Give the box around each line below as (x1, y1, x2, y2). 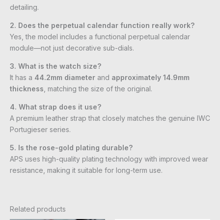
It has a (10, 73, 34, 82)
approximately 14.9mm (111, 73, 190, 82)
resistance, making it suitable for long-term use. (10, 165, 163, 174)
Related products (10, 204, 66, 213)
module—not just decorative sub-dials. (10, 43, 134, 52)
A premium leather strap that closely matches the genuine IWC (10, 113, 210, 122)
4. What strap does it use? (10, 102, 101, 111)
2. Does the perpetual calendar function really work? (10, 21, 194, 29)
